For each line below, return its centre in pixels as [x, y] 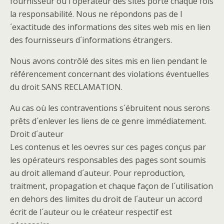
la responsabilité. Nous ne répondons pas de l [96, 14]
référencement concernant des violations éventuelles [109, 74]
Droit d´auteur [37, 134]
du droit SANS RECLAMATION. [66, 87]
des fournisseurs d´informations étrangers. [91, 40]
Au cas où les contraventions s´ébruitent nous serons [110, 108]
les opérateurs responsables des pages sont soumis [108, 160]
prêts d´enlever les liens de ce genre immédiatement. [108, 121]
